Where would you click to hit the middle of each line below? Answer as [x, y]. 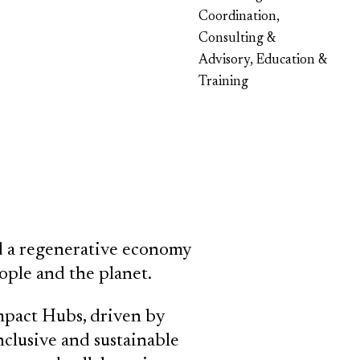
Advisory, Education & [262, 61]
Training [223, 82]
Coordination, [239, 17]
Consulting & [237, 39]
